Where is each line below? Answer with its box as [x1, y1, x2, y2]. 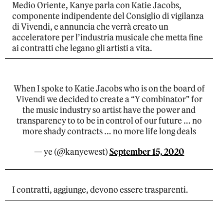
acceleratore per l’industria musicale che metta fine [12, 32, 203, 43]
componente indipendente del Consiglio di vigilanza [12, 11, 204, 22]
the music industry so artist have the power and [22, 105, 196, 116]
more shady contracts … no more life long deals [22, 126, 196, 137]
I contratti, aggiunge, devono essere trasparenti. [12, 184, 188, 196]
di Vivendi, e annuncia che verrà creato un [12, 21, 168, 33]
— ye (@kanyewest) [34, 146, 109, 158]
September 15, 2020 [109, 146, 184, 158]
